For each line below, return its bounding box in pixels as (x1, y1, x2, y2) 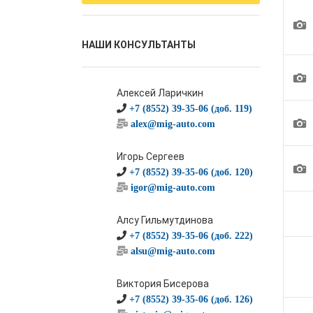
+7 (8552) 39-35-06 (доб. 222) (129, 231, 253, 240)
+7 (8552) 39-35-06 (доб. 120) (129, 167, 253, 177)
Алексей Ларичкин (117, 87, 203, 99)
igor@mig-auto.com (131, 182, 215, 192)
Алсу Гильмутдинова (117, 214, 213, 226)
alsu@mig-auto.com (131, 246, 215, 256)
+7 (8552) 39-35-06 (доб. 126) (129, 294, 253, 304)
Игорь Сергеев (117, 151, 184, 162)
